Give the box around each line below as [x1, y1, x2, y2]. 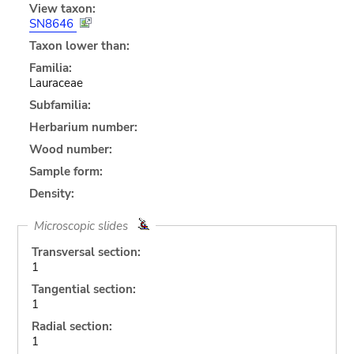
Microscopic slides [33, 217, 137, 234]
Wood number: [28, 141, 112, 157]
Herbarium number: [28, 119, 137, 135]
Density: [28, 185, 74, 201]
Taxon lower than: [28, 37, 130, 54]
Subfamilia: [28, 96, 91, 113]
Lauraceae [28, 74, 83, 91]
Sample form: [28, 163, 103, 179]
